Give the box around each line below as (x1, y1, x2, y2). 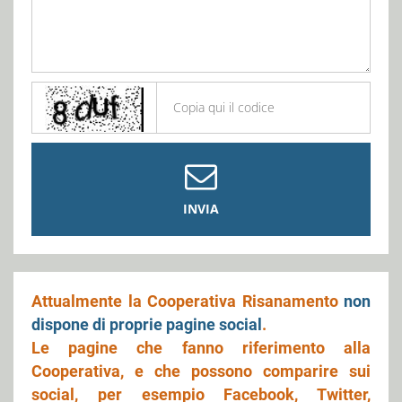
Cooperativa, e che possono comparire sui (31, 361, 371, 380)
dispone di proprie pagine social (31, 314, 262, 334)
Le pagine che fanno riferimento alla (31, 337, 371, 357)
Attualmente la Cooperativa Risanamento (31, 291, 344, 310)
